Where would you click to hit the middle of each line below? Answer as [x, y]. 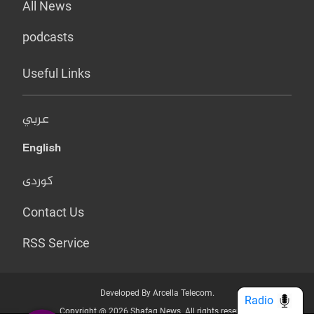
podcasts [48, 37]
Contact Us [53, 212]
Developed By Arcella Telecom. [157, 293]
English [42, 151]
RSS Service [56, 243]
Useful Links [56, 74]
